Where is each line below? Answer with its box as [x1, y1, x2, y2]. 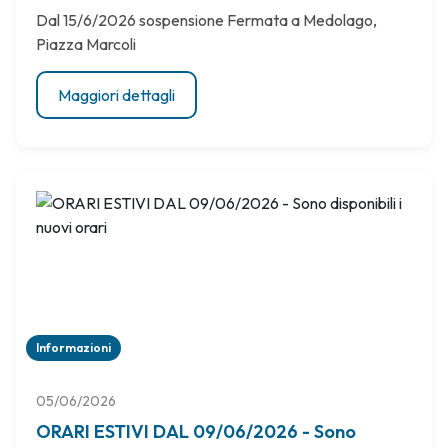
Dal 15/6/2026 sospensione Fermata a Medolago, [36, 10, 377, 30]
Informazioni [36, 340, 111, 355]
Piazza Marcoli [36, 34, 136, 54]
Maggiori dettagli [58, 85, 175, 105]
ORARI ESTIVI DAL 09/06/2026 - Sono [36, 420, 356, 443]
